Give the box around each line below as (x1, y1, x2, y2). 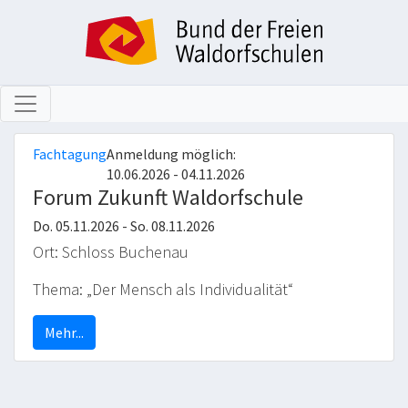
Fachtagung (33, 145, 107, 163)
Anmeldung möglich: (107, 145, 236, 163)
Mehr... (45, 322, 84, 342)
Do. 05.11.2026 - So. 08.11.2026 (33, 217, 215, 235)
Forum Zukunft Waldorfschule (33, 182, 303, 211)
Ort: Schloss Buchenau (33, 240, 189, 262)
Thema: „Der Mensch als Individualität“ (33, 278, 297, 300)
